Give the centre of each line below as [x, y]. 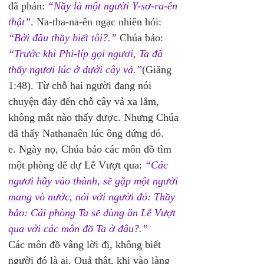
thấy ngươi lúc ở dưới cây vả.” [75, 70]
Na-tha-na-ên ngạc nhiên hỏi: [100, 22]
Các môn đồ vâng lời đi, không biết [86, 245]
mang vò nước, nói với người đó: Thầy [93, 197]
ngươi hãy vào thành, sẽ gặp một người [95, 181]
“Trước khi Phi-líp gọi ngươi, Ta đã [87, 54]
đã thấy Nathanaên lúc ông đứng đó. [86, 133]
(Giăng [158, 70]
